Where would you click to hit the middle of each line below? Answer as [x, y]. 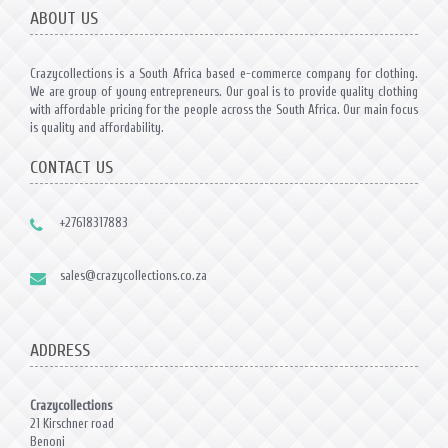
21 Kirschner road [72, 423]
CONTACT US [71, 167]
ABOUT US [64, 18]
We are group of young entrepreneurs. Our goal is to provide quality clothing [224, 91]
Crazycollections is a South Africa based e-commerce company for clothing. [224, 73]
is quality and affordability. [97, 127]
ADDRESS [60, 350]
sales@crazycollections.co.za [133, 275]
